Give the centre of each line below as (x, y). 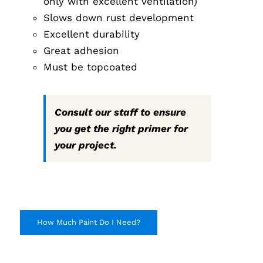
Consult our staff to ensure (121, 112)
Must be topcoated (91, 67)
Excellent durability (92, 34)
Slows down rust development (119, 17)
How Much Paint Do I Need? (89, 222)
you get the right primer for (122, 128)
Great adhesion (82, 50)
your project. (86, 145)
